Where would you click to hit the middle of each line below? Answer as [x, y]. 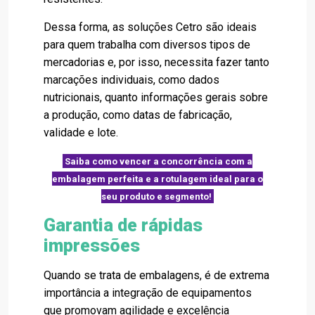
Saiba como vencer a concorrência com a [158, 161]
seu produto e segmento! [157, 196]
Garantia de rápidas [123, 226]
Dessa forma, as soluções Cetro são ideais [150, 27]
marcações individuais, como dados [131, 80]
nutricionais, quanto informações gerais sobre [156, 98]
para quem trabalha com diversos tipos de [147, 45]
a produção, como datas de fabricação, [138, 115]
